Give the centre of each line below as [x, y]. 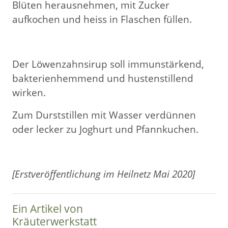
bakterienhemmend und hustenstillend [103, 78]
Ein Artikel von [48, 208]
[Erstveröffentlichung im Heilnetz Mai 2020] [104, 174]
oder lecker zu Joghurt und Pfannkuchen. [105, 129]
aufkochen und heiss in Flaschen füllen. [102, 19]
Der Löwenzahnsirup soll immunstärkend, [108, 64]
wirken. [29, 92]
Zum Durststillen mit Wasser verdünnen [104, 115]
